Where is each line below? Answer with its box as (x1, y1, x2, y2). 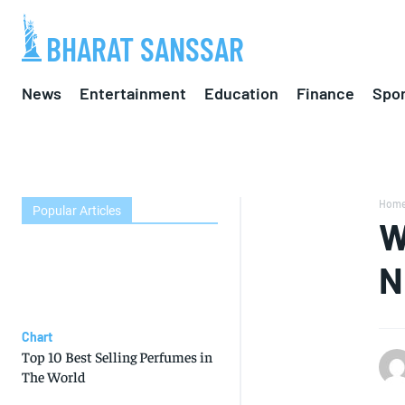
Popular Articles (33, 203, 121, 219)
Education (204, 82, 278, 103)
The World (22, 367, 86, 386)
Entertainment (80, 82, 186, 103)
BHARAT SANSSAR (46, 29, 244, 69)
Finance (297, 82, 354, 103)
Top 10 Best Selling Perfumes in (22, 347, 212, 366)
